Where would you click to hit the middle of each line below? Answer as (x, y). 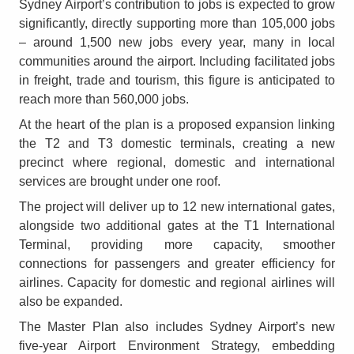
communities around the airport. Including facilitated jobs (177, 61)
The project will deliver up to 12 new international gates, (177, 206)
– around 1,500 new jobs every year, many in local (177, 42)
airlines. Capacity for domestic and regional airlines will (177, 282)
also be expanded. (71, 301)
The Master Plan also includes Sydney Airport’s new (177, 326)
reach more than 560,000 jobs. (104, 99)
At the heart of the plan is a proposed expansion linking (177, 124)
